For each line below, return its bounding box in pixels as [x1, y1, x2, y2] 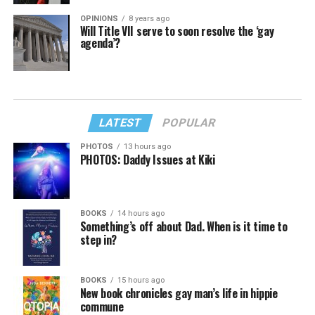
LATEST [98, 115, 144, 129]
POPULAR [161, 115, 218, 129]
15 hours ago [117, 275, 165, 285]
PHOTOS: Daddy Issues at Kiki [79, 150, 215, 168]
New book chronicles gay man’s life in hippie [79, 284, 278, 302]
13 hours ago [123, 141, 171, 151]
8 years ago [128, 14, 169, 23]
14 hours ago [117, 208, 165, 218]
